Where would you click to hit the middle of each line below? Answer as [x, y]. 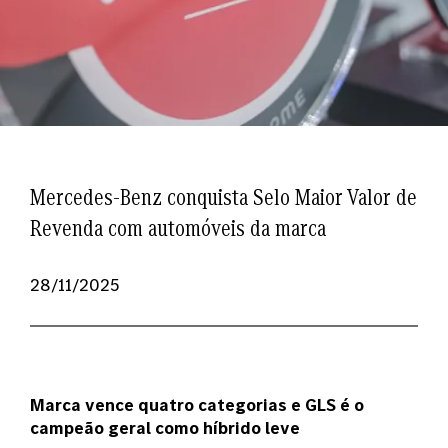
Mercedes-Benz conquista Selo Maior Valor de [223, 196]
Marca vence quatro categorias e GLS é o [197, 404]
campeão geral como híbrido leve [165, 427]
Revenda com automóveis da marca [178, 227]
